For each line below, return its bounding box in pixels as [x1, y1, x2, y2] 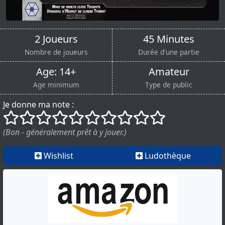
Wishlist [43, 150, 73, 161]
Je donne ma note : [3, 98, 74, 110]
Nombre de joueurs [24, 47, 88, 57]
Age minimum [33, 79, 79, 89]
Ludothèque [144, 150, 191, 161]
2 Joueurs [34, 32, 78, 46]
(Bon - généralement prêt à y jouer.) [3, 126, 127, 138]
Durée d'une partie [138, 47, 199, 57]
